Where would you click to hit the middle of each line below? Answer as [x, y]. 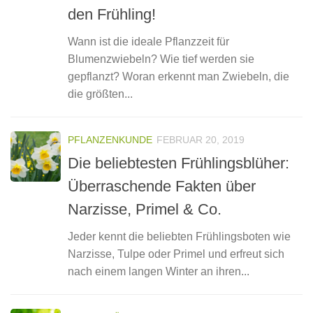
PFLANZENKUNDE [110, 140]
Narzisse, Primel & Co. [145, 209]
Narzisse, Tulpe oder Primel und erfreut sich [176, 254]
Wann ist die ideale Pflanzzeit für [148, 42]
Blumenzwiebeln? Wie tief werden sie [161, 59]
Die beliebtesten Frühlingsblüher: [179, 163]
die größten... [100, 94]
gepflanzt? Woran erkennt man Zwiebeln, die [179, 77]
